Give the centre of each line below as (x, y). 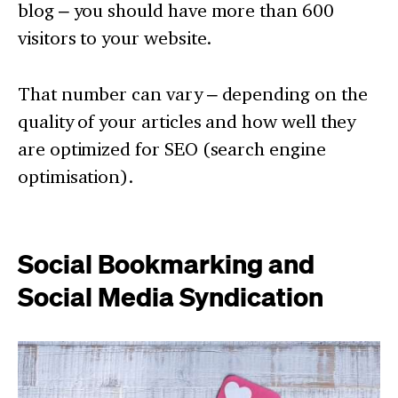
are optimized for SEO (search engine (172, 148)
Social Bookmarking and (166, 263)
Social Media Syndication (171, 295)
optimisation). (76, 176)
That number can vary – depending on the (193, 93)
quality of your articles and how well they (187, 121)
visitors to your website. (115, 37)
